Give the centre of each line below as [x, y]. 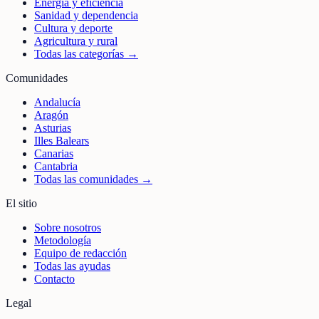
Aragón [51, 115]
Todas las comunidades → [93, 179]
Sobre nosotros [68, 228]
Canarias [54, 154]
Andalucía [57, 103]
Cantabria [56, 167]
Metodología [63, 241]
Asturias [53, 128]
